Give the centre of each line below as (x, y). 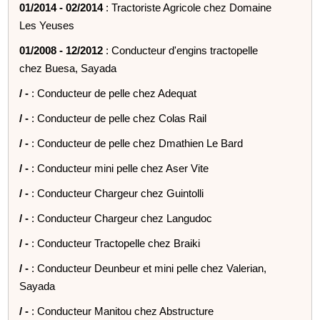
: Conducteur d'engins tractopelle (181, 50)
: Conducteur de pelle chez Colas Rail (119, 118)
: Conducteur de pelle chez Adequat (114, 93)
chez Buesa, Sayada (68, 68)
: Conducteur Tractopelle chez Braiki (116, 243)
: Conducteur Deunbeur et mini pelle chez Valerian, (149, 268)
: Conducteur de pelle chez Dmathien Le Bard (137, 143)
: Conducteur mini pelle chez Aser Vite (120, 168)
